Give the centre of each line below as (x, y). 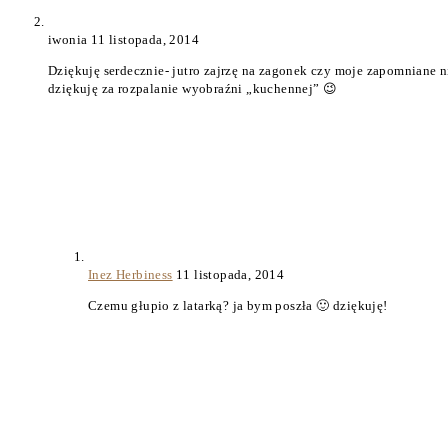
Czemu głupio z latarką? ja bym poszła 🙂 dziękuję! (238, 306)
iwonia (69, 40)
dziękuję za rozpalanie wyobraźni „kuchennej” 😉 (193, 89)
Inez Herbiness (130, 275)
